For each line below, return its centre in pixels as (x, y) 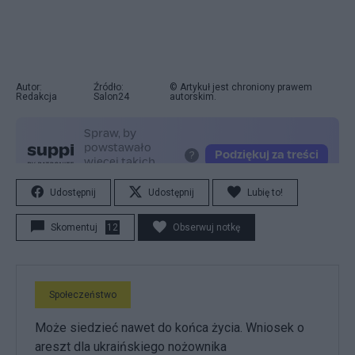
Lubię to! (265, 193)
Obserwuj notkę (206, 227)
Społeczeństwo (83, 295)
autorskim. (193, 97)
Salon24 (111, 97)
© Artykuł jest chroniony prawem (240, 87)
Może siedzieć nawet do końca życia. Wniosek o (170, 328)
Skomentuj (74, 227)
